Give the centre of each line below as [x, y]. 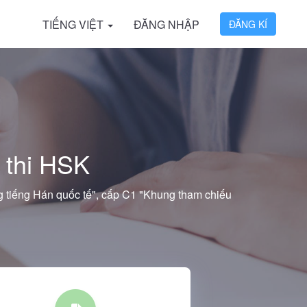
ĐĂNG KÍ [248, 24]
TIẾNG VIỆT [74, 24]
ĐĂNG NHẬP [167, 24]
